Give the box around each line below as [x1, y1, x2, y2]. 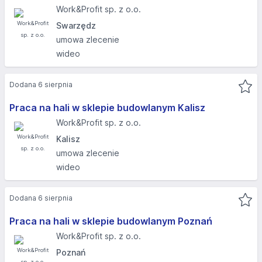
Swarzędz [56, 20, 96, 30]
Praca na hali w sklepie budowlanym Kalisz [9, 102, 205, 113]
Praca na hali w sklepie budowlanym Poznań [9, 215, 212, 227]
